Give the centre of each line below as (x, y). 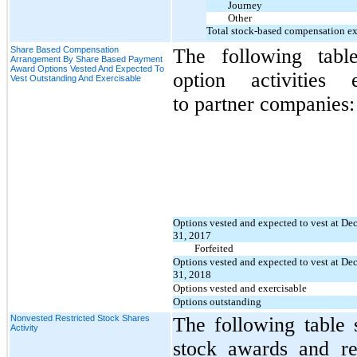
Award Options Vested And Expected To (87, 68)
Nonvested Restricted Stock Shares (80, 318)
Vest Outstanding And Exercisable (76, 78)
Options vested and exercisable (240, 288)
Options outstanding (217, 301)
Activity (24, 327)
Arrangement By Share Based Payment (86, 59)
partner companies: (275, 104)
